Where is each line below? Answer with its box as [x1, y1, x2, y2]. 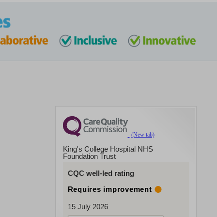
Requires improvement [67, 185, 152, 194]
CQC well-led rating [67, 169, 134, 178]
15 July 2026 [67, 202, 108, 211]
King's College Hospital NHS [62, 145, 153, 154]
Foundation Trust [62, 152, 116, 161]
